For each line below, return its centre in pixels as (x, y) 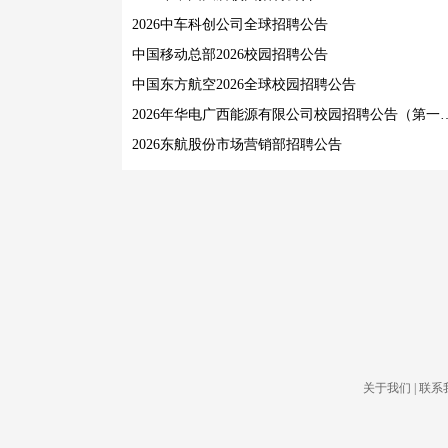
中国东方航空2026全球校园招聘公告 (244, 84)
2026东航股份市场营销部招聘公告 (237, 144)
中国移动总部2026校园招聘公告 (230, 54)
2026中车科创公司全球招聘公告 (230, 24)
